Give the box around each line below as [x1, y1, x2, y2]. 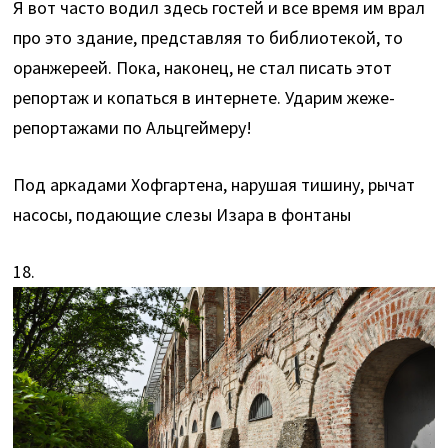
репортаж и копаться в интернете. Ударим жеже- [13, 85, 396, 109]
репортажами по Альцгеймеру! [13, 115, 253, 139]
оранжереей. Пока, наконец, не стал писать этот [13, 55, 393, 79]
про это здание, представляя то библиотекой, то [13, 25, 404, 49]
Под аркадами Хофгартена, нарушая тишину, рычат [13, 172, 416, 196]
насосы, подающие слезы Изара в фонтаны [13, 202, 352, 226]
